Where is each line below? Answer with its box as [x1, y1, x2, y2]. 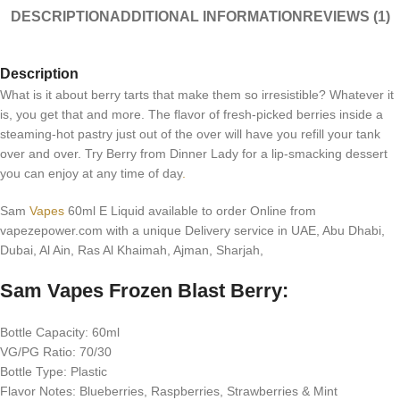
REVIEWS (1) [302, 9, 390, 25]
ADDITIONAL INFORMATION [109, 9, 303, 25]
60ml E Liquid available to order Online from [64, 203, 316, 218]
